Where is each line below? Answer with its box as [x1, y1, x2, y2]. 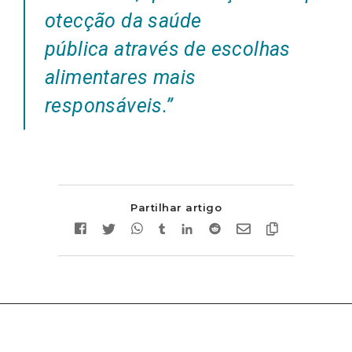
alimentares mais [45, 65, 196, 89]
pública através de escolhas [45, 37, 291, 60]
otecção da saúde [45, 9, 202, 32]
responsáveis [45, 93, 163, 117]
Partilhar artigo [130, 200, 222, 214]
